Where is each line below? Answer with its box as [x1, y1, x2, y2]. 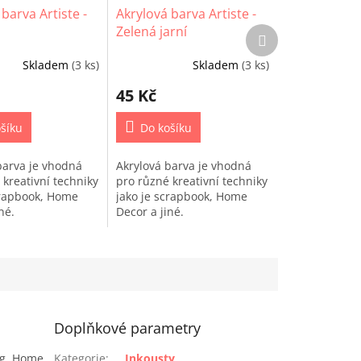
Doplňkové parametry [54, 318, 201, 338]
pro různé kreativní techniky [116, 173, 268, 189]
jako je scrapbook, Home [116, 189, 248, 205]
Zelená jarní [116, 23, 188, 41]
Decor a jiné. [116, 204, 188, 220]
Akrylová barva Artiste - [116, 5, 257, 23]
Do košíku [140, 120, 193, 136]
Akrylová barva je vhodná [116, 158, 252, 174]
